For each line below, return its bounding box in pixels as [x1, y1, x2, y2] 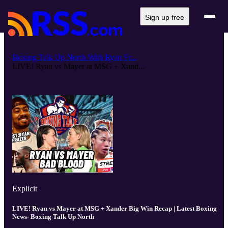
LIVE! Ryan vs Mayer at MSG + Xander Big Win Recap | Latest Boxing [12, 205, 217, 213]
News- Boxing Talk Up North [12, 213, 94, 221]
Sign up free [145, 13, 184, 21]
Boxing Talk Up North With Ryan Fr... [12, 53, 136, 62]
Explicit [12, 184, 37, 193]
